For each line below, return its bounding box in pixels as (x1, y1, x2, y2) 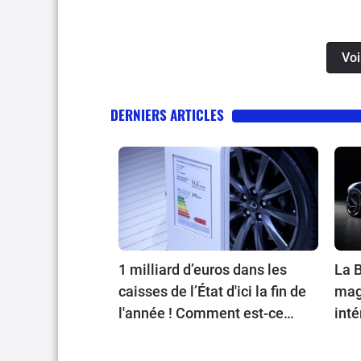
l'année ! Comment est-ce (118, 305, 284, 322)
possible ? (118, 326, 184, 344)
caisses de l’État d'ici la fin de (118, 283, 306, 301)
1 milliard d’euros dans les (118, 261, 287, 279)
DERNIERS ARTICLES (110, 104, 224, 125)
